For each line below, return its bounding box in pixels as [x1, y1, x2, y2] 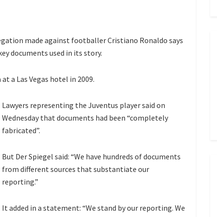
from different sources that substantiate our [2, 164, 149, 174]
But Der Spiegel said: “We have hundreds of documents [2, 152, 181, 162]
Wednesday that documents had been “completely [2, 113, 168, 123]
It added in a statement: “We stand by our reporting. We [2, 203, 185, 213]
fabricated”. [2, 125, 40, 136]
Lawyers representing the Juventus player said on [2, 100, 165, 110]
